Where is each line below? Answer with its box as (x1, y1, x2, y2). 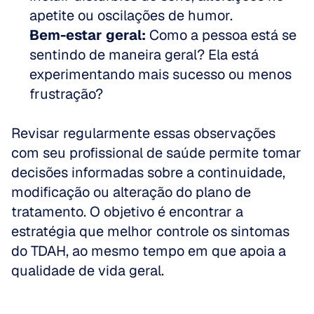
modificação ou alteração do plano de (11, 183, 251, 201)
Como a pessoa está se (146, 26, 296, 44)
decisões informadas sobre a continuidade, (11, 163, 285, 182)
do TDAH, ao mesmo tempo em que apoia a (11, 242, 286, 260)
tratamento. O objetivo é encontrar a (11, 203, 243, 221)
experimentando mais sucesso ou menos (29, 65, 292, 83)
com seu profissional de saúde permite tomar (11, 144, 301, 162)
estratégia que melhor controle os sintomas (11, 222, 289, 240)
